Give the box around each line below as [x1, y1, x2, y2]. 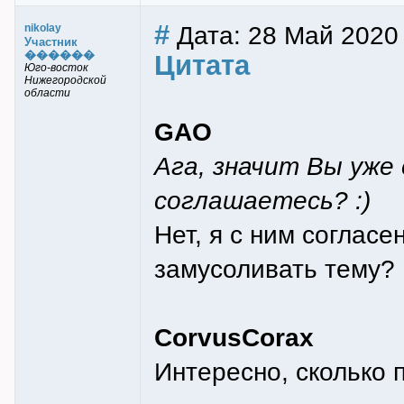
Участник [24, 35, 78, 49]
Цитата [154, 50, 250, 81]
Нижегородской [24, 74, 106, 87]
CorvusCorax [154, 323, 314, 352]
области [24, 87, 70, 99]
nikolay [24, 22, 61, 34]
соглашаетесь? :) [154, 186, 371, 215]
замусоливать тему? [154, 254, 395, 283]
